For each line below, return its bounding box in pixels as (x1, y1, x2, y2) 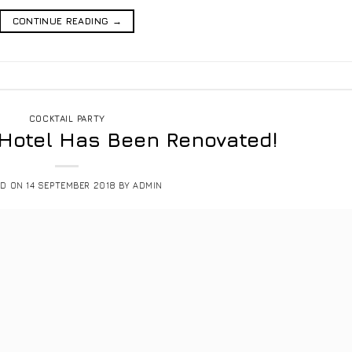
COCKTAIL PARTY (28, 112, 105, 123)
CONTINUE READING (12, 14, 112, 27)
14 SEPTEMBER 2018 (26, 180, 116, 191)
